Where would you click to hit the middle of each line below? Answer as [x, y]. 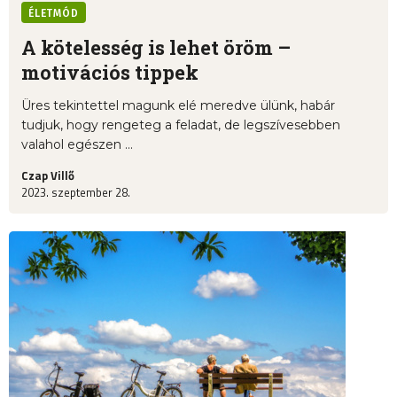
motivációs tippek [110, 73]
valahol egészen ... [77, 145]
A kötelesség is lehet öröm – [156, 48]
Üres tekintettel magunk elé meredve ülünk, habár [178, 106]
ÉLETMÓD [54, 14]
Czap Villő [48, 176]
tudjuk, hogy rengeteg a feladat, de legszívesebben [181, 125]
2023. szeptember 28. [76, 193]
